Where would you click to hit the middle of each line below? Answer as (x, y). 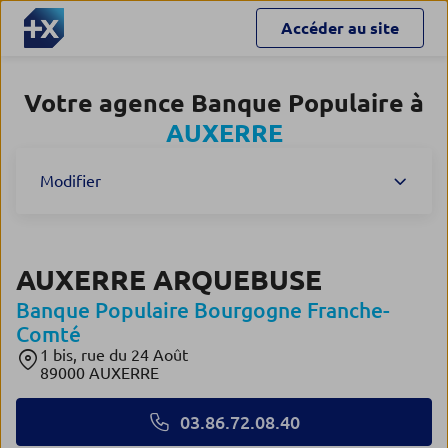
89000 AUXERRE (99, 373)
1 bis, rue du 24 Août (114, 355)
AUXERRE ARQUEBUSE (169, 279)
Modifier (70, 181)
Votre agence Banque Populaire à (224, 103)
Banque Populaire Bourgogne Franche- (203, 310)
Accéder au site (340, 28)
